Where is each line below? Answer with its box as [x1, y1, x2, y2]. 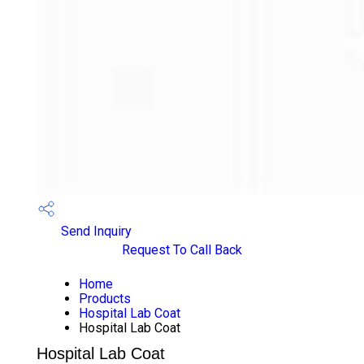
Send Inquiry [57, 223, 132, 240]
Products [78, 291, 131, 306]
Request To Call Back [122, 242, 242, 258]
